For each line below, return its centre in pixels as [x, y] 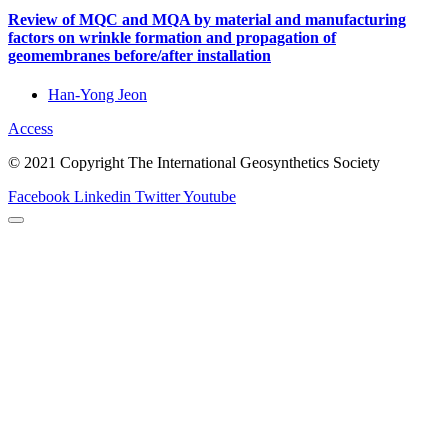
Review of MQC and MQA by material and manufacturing [207, 20]
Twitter [157, 197]
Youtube [209, 197]
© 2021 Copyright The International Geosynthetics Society [194, 163]
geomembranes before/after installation [139, 56]
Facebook [39, 197]
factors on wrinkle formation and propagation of [172, 38]
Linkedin [102, 197]
